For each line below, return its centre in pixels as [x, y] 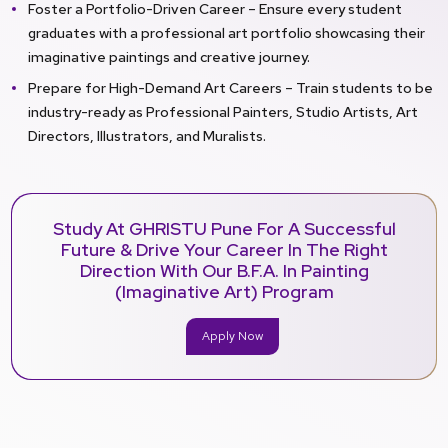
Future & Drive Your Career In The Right [224, 250]
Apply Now [232, 336]
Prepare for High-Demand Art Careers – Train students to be [230, 87]
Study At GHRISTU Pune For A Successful [224, 229]
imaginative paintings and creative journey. [169, 57]
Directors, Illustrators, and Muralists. [147, 135]
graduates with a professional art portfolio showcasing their [226, 33]
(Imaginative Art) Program [224, 292]
